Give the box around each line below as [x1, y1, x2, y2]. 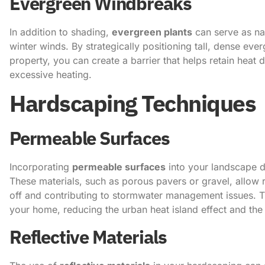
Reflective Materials [9, 224, 167, 249]
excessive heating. [9, 68, 92, 80]
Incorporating [9, 161, 72, 173]
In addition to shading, [9, 25, 112, 38]
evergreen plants [112, 25, 192, 38]
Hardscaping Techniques [9, 88, 256, 119]
